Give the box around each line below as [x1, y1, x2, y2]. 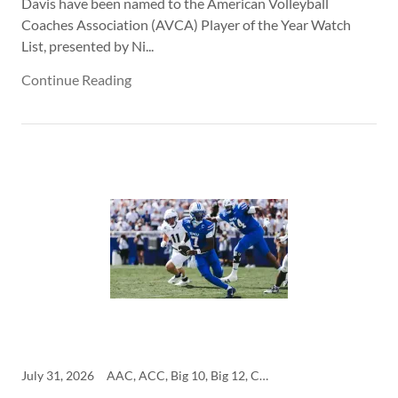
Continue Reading [21, 71, 131, 88]
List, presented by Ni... [21, 37, 154, 54]
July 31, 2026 [21, 368, 94, 383]
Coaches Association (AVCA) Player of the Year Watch [21, 16, 351, 33]
